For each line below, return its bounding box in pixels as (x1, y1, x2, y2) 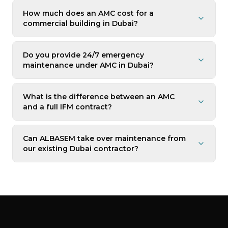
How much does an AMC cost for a (23, 9, 154, 18)
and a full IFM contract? (23, 102, 112, 111)
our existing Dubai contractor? (23, 144, 138, 153)
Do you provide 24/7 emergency (23, 50, 144, 60)
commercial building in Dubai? (23, 19, 138, 28)
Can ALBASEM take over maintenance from (23, 134, 186, 143)
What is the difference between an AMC (23, 92, 175, 101)
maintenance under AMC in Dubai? (23, 61, 154, 70)
